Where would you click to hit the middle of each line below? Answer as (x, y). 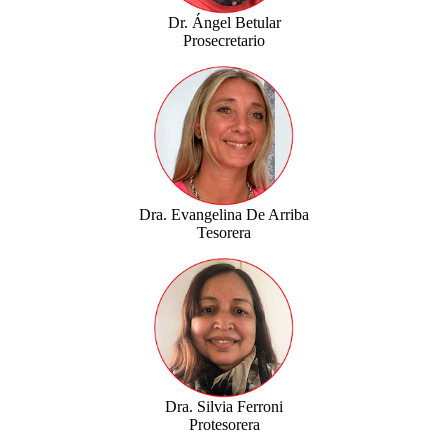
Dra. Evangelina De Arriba (224, 214)
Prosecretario (224, 40)
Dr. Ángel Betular (224, 22)
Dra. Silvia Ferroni (224, 406)
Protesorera (224, 424)
